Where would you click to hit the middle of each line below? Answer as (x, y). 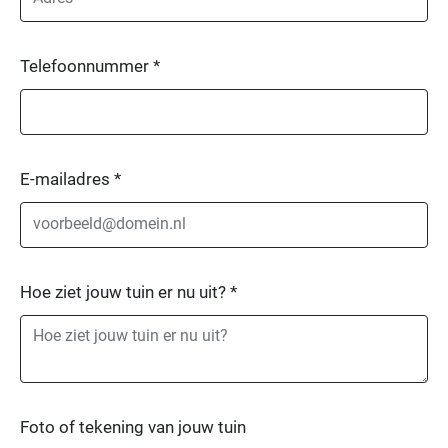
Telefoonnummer (86, 65)
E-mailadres (67, 178)
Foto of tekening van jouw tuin (133, 426)
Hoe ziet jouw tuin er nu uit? (125, 291)
